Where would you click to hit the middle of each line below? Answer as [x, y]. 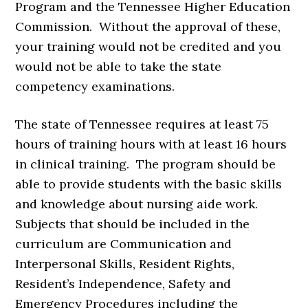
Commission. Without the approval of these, [148, 27]
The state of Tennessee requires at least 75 [142, 124]
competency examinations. [95, 87]
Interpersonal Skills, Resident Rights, [125, 264]
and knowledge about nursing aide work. [139, 204]
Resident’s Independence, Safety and [123, 284]
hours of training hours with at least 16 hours [151, 144]
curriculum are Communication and [124, 244]
